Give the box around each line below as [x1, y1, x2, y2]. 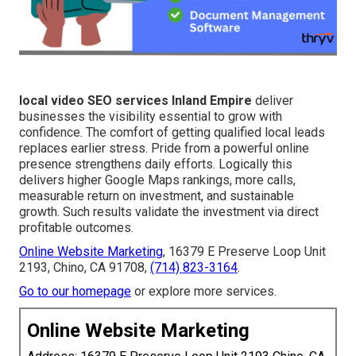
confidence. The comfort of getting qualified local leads [19, 125, 325, 141]
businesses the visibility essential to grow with [19, 109, 282, 125]
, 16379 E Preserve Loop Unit [163, 244, 326, 260]
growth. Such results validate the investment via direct [19, 204, 319, 220]
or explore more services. [131, 284, 277, 300]
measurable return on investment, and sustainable [19, 188, 294, 204]
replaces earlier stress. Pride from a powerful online [19, 141, 309, 157]
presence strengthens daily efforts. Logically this [19, 157, 292, 172]
